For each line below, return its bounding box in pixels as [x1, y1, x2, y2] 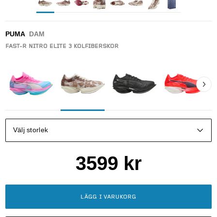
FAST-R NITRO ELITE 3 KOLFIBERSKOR [5, 43, 119, 50]
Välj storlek [13, 126, 48, 134]
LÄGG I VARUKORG [80, 193, 137, 201]
